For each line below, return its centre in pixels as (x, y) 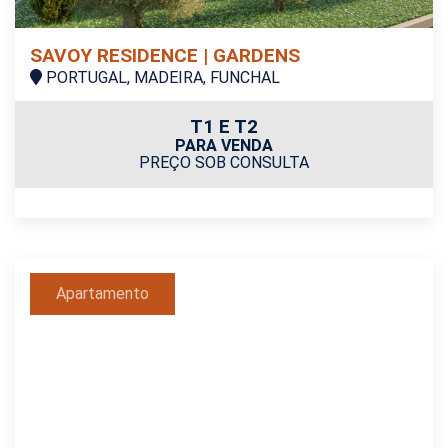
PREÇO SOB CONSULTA (224, 163)
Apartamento (102, 294)
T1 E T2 (224, 127)
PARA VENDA (224, 146)
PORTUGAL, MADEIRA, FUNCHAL (161, 78)
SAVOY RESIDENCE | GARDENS (165, 56)
